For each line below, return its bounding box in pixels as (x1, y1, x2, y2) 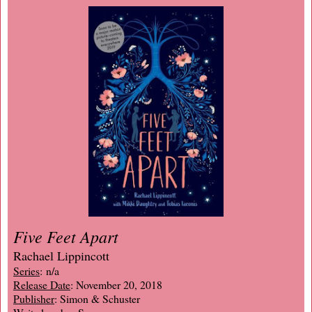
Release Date (13, 276, 70, 292)
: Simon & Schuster (54, 290, 140, 306)
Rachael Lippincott (13, 247, 109, 264)
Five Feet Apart (13, 224, 118, 247)
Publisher (13, 290, 54, 306)
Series (13, 263, 40, 278)
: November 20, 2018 (70, 276, 162, 292)
